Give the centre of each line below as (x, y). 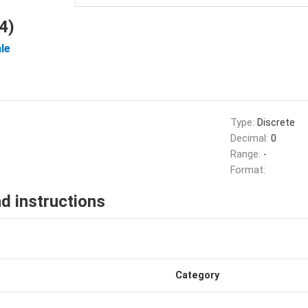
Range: (246, 154)
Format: (247, 170)
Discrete (276, 123)
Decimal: (250, 139)
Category (197, 275)
